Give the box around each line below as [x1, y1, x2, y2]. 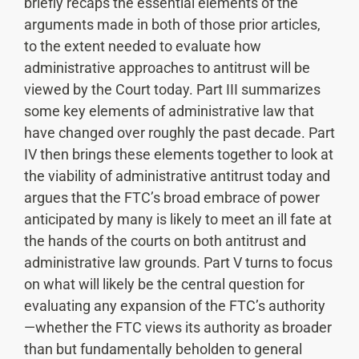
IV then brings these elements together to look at [24, 145, 333, 163]
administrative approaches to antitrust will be [24, 58, 310, 76]
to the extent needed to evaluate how [24, 37, 261, 54]
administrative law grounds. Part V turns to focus [24, 253, 333, 271]
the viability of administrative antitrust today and [24, 167, 330, 184]
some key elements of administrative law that [24, 102, 314, 119]
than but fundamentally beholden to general [24, 340, 302, 357]
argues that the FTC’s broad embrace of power [24, 188, 320, 206]
